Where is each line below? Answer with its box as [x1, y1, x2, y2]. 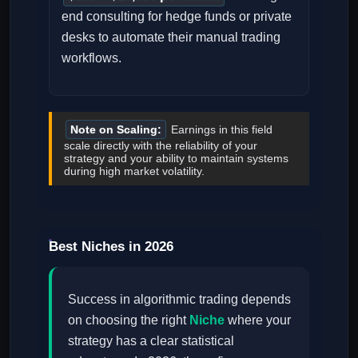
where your [225, 312, 291, 327]
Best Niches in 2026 [49, 238, 173, 254]
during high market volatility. [64, 164, 205, 177]
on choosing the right [68, 312, 189, 327]
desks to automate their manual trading [62, 30, 280, 44]
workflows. [62, 50, 121, 65]
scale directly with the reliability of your [64, 138, 257, 152]
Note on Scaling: [70, 122, 161, 136]
